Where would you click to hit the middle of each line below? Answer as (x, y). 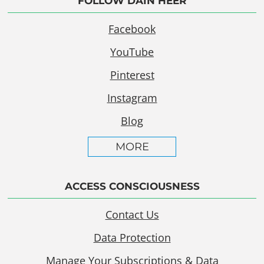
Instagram (132, 98)
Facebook (132, 29)
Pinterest (132, 75)
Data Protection (132, 238)
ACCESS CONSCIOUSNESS (132, 187)
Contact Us (132, 215)
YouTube (132, 52)
